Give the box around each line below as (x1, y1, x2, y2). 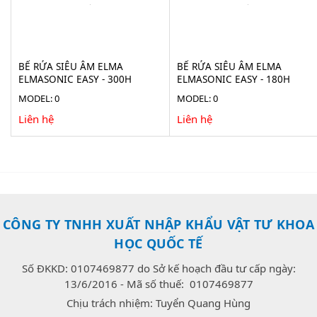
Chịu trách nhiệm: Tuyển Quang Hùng (67, 295, 250, 310)
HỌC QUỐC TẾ (114, 234, 203, 252)
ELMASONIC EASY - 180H (176, 72, 290, 86)
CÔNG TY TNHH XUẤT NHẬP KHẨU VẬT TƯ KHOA (3, 215, 314, 233)
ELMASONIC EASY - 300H (18, 72, 132, 86)
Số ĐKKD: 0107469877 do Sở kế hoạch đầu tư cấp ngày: (21, 260, 296, 275)
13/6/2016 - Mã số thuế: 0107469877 (64, 276, 253, 291)
